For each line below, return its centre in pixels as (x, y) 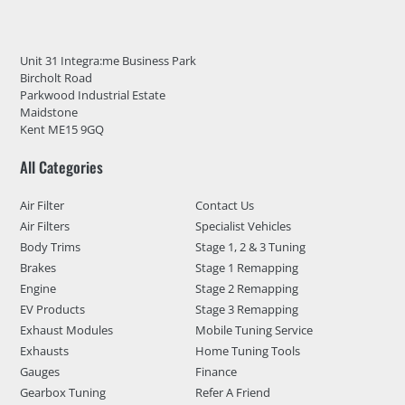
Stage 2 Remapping (246, 289)
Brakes (38, 268)
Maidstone (48, 113)
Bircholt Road (56, 78)
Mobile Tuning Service (254, 330)
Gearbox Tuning (62, 393)
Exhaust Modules (66, 330)
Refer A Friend (232, 393)
